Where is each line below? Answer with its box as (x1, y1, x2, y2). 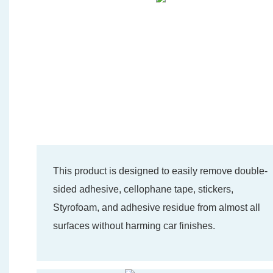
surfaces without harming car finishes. (52, 221, 215, 232)
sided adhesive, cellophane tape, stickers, (52, 184, 233, 195)
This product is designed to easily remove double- (52, 166, 268, 177)
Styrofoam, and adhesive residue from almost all (52, 202, 260, 213)
